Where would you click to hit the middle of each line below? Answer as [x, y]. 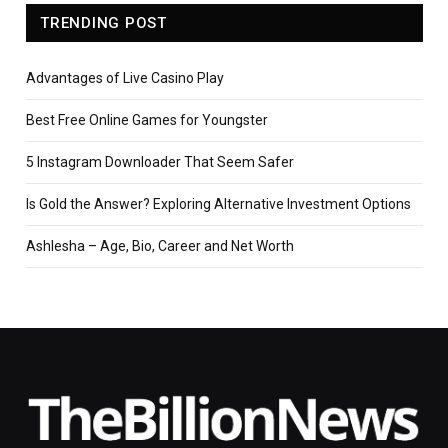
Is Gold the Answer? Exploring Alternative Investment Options [218, 204]
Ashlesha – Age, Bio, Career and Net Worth [160, 246]
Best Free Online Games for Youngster [147, 120]
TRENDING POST [103, 23]
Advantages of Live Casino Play [125, 78]
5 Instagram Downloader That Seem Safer [160, 162]
